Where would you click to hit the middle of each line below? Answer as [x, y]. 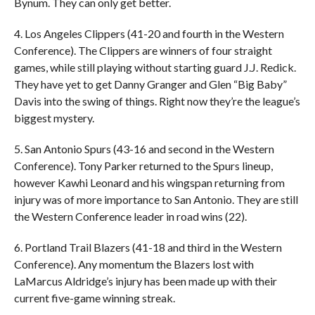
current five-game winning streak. [94, 297]
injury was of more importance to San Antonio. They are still [156, 199]
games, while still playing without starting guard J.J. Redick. [155, 67]
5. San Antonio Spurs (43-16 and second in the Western [144, 148]
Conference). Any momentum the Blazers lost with [134, 264]
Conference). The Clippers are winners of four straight [143, 50]
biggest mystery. [54, 117]
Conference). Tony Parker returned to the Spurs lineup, [143, 165]
